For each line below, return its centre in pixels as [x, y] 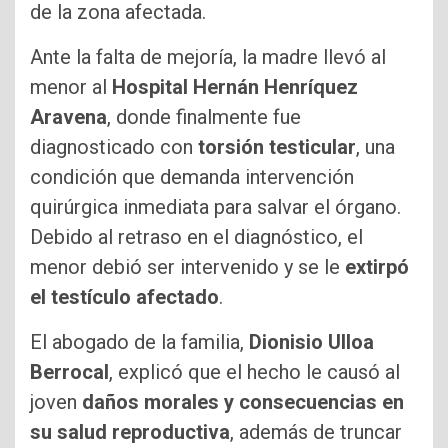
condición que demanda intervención [192, 176]
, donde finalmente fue [204, 116]
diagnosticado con [114, 146]
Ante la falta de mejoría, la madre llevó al [208, 56]
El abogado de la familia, [139, 341]
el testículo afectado [124, 296]
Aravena [68, 116]
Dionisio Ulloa [311, 341]
